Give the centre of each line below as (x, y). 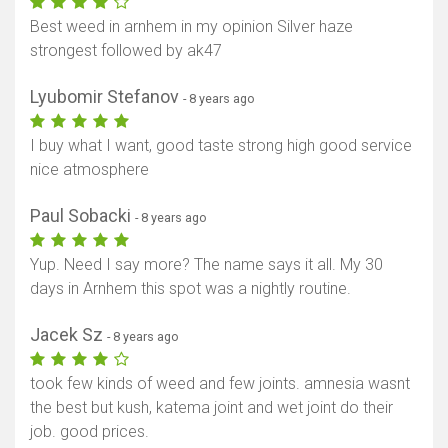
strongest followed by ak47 (126, 51)
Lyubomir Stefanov (106, 97)
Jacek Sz (68, 335)
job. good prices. (89, 432)
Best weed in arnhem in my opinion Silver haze (191, 27)
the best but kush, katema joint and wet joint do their (211, 408)
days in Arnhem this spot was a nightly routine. (190, 289)
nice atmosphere (89, 170)
